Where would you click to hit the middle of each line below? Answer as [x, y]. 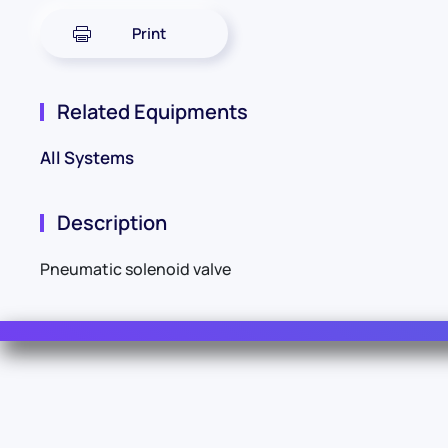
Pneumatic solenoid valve [135, 269]
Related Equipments [151, 112]
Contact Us [237, 423]
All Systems [87, 158]
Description [110, 223]
